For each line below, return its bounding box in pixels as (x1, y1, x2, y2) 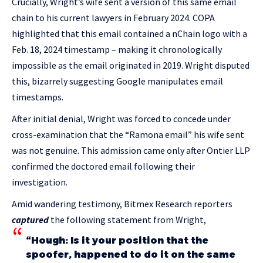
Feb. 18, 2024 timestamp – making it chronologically (12, 43, 222, 56)
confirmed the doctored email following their (12, 160, 195, 173)
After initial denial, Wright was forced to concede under (12, 113, 231, 125)
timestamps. (12, 91, 63, 103)
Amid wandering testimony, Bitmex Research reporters (12, 198, 232, 210)
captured (12, 214, 49, 226)
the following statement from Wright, (49, 214, 206, 226)
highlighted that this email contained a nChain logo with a (12, 28, 247, 40)
